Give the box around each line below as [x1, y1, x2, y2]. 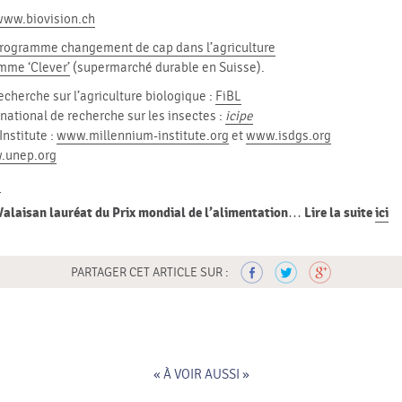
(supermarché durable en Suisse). [70, 60, 266, 76]
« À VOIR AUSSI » [153, 367, 249, 383]
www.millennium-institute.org [57, 128, 230, 144]
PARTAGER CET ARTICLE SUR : [71, 265, 229, 280]
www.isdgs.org [246, 128, 332, 144]
